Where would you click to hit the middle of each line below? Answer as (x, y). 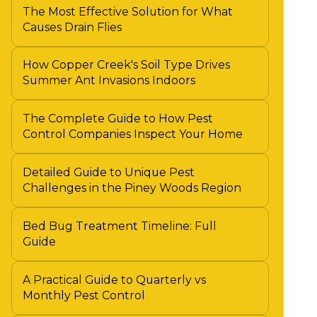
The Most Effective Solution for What (127, 11)
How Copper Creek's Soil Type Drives (126, 65)
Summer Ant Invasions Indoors (109, 81)
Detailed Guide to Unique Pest (108, 173)
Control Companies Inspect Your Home (132, 134)
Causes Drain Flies (72, 27)
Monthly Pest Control (83, 295)
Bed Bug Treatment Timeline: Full (119, 226)
